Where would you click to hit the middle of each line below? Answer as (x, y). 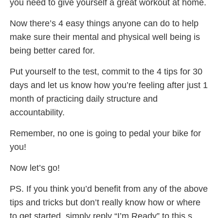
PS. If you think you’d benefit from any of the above (109, 189)
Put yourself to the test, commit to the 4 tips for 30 (106, 71)
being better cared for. (52, 50)
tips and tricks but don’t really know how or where (105, 202)
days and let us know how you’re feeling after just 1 (109, 85)
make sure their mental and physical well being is (105, 37)
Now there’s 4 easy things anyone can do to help (104, 23)
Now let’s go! (35, 168)
